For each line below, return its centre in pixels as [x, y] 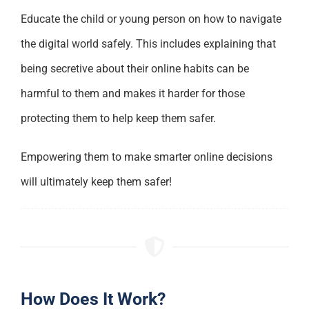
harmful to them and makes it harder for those [132, 93]
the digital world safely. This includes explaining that [148, 43]
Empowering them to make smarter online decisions [146, 157]
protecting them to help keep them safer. [118, 118]
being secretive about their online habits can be [134, 68]
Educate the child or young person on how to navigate [151, 19]
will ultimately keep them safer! [96, 181]
